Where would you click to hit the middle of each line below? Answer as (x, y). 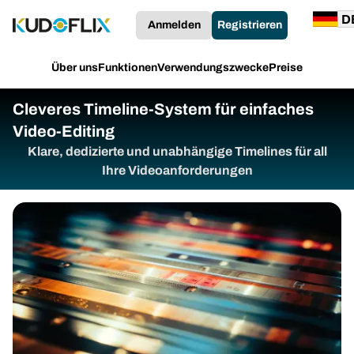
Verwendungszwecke (213, 68)
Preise (286, 68)
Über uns (75, 68)
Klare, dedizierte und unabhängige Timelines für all (177, 151)
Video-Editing (64, 131)
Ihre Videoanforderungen (177, 170)
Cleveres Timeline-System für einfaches (163, 109)
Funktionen (128, 68)
